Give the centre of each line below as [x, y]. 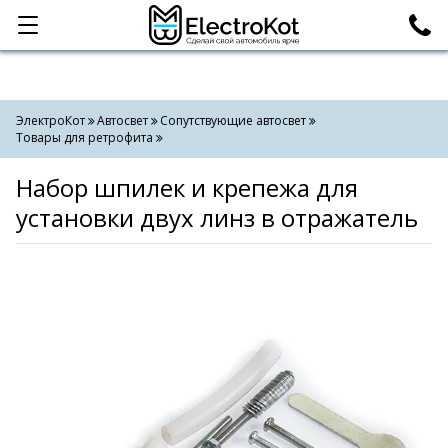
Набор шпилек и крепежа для [187, 187]
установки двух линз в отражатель [217, 217]
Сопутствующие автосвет [233, 120]
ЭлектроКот [50, 120]
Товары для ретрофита [84, 137]
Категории [74, 25]
